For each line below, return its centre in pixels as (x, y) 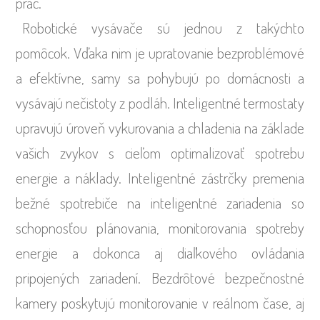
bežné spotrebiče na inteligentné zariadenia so (160, 202)
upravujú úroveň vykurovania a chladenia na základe (160, 127)
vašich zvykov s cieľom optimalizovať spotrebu (160, 152)
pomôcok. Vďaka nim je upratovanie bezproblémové (160, 52)
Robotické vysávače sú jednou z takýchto (163, 27)
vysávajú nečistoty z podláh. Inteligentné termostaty (160, 102)
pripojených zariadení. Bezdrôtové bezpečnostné (160, 277)
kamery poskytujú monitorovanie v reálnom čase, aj (160, 302)
